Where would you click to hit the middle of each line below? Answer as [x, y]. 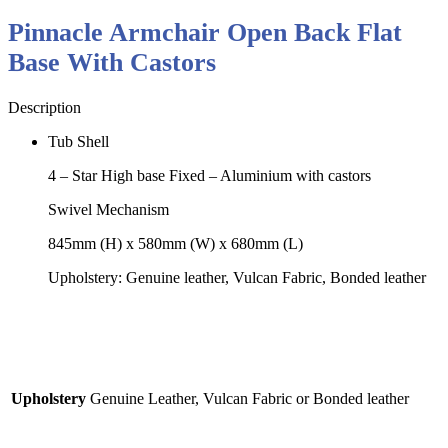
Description [44, 108]
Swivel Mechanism [108, 210]
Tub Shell [78, 142]
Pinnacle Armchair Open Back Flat [205, 32]
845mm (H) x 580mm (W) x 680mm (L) [175, 244]
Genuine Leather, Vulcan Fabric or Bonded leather [249, 399]
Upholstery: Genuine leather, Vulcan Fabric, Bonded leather [237, 278]
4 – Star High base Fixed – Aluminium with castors [209, 176]
